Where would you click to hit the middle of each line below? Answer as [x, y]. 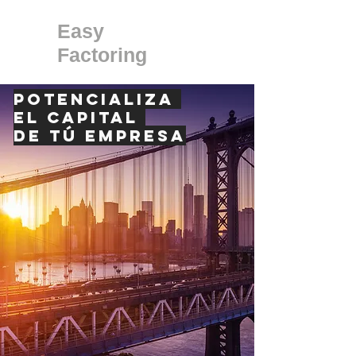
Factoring [102, 55]
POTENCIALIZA [94, 99]
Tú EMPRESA [114, 135]
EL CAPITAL [79, 117]
